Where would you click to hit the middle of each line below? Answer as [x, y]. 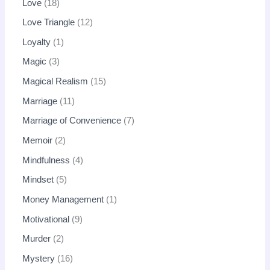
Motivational [46, 219]
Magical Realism [55, 82]
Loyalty [37, 42]
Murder [37, 239]
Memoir [38, 140]
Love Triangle [49, 23]
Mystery [39, 258]
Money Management [63, 199]
